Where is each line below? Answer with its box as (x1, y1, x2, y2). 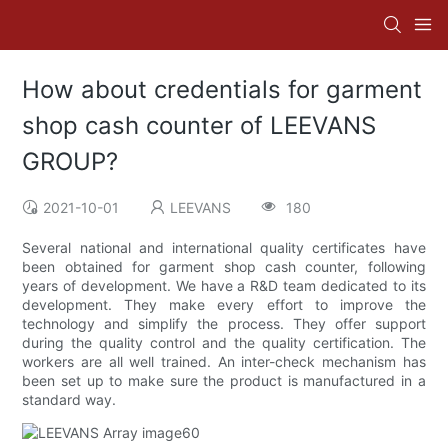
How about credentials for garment (22, 75, 423, 105)
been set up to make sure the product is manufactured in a (22, 372, 426, 390)
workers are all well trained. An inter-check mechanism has (22, 353, 426, 371)
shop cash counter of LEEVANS (22, 111, 377, 141)
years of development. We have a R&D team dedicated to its (22, 277, 426, 295)
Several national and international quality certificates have (22, 239, 426, 257)
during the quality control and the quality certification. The (22, 334, 426, 352)
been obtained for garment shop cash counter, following (22, 258, 426, 276)
